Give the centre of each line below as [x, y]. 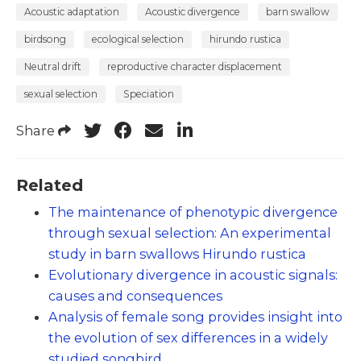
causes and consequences [135, 295]
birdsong [45, 39]
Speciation [149, 93]
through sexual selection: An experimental [190, 232]
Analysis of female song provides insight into [195, 316]
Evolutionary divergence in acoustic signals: [193, 274]
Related [50, 185]
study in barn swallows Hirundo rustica [177, 253]
